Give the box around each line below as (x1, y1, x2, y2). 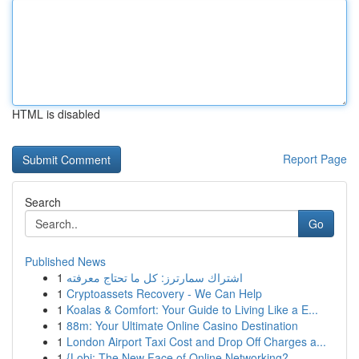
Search (25, 194, 61, 210)
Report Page (283, 151, 347, 167)
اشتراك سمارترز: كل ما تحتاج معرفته (67, 269, 243, 285)
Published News (25, 253, 106, 269)
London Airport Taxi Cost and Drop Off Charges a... (67, 333, 326, 349)
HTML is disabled (12, 106, 100, 122)
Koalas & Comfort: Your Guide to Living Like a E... (67, 301, 318, 317)
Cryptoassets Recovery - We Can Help (67, 285, 262, 301)
